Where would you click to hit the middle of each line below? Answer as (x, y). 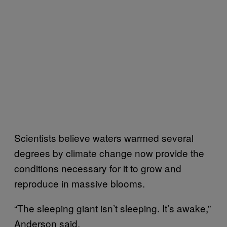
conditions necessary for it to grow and (98, 168)
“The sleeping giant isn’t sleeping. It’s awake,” (112, 208)
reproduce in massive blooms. (80, 183)
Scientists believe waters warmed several (104, 137)
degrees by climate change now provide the (109, 153)
